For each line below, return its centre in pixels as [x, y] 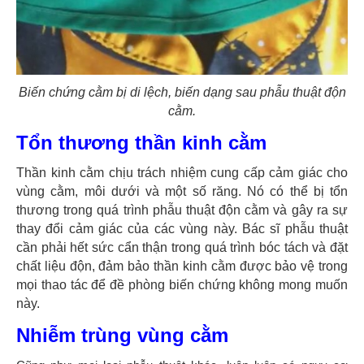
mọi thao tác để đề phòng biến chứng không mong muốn [182, 285]
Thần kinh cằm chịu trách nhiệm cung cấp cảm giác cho [182, 173]
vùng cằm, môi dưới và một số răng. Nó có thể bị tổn [182, 192]
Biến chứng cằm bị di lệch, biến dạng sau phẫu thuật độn [182, 93]
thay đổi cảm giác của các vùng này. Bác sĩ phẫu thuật [182, 229]
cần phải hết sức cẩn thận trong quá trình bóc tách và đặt [182, 248]
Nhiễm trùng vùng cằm [122, 336]
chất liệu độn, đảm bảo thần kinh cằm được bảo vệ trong [182, 266]
